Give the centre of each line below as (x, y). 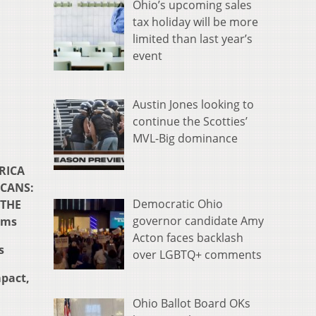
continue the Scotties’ (190, 122)
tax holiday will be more (195, 22)
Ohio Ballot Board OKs (192, 303)
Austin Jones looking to (193, 105)
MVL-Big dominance (185, 139)
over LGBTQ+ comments (197, 255)
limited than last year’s (193, 39)
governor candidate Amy (198, 221)
